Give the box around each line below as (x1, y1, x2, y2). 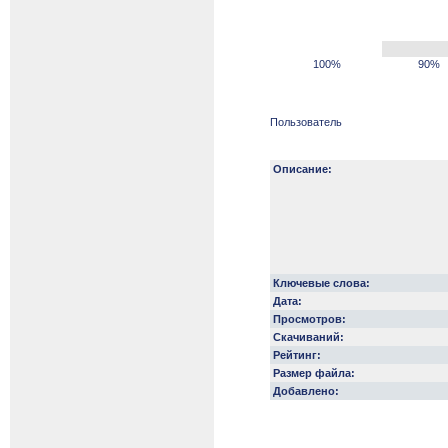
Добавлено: (273, 385, 339, 397)
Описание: (273, 163, 332, 175)
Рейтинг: (273, 349, 321, 361)
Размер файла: (273, 367, 355, 379)
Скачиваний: (273, 331, 344, 343)
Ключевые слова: (273, 277, 370, 289)
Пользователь (270, 116, 342, 128)
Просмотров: (273, 313, 346, 325)
